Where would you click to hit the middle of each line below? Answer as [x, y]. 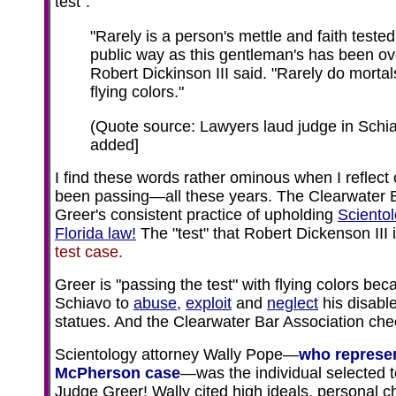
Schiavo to [94, 303]
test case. [89, 252]
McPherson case [118, 373]
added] [114, 145]
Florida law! [95, 233]
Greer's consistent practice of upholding [196, 215]
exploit [209, 303]
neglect [293, 303]
